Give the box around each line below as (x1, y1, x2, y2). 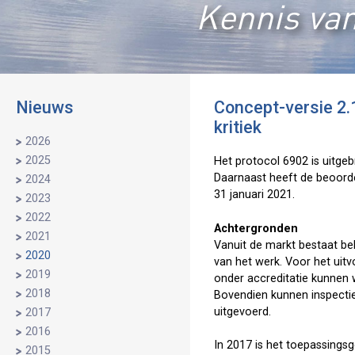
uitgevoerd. (214, 304, 271, 319)
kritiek (214, 117, 261, 137)
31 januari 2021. (214, 188, 295, 201)
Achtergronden (214, 221, 298, 235)
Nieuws (16, 97, 74, 117)
